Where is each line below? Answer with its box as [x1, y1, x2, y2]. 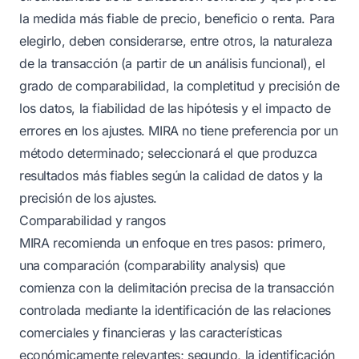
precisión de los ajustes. [19, 190, 158, 206]
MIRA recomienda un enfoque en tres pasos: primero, [19, 235, 327, 251]
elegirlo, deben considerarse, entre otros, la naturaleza [19, 33, 333, 49]
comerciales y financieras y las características [19, 325, 282, 341]
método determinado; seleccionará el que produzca [19, 145, 317, 161]
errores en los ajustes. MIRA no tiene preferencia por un [19, 123, 338, 139]
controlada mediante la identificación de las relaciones [19, 302, 332, 318]
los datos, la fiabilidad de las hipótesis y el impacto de [19, 100, 331, 116]
